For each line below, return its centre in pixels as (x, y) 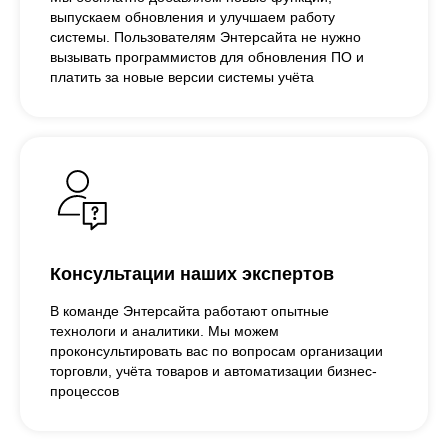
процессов (84, 391)
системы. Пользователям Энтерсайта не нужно (205, 37)
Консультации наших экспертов (192, 274)
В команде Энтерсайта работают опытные (189, 311)
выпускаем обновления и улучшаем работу (192, 17)
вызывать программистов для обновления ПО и (207, 57)
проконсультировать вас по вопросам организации (216, 351)
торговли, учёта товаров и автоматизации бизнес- (213, 371)
